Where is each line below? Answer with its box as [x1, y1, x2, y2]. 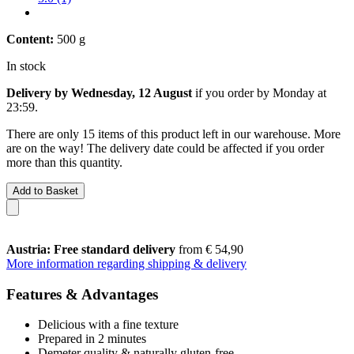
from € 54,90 [175, 242, 243, 256]
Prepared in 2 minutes [38, 332, 146, 346]
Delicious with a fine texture [38, 318, 179, 332]
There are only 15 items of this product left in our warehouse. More [6, 126, 341, 141]
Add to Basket [13, 184, 78, 197]
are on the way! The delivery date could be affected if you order [6, 141, 324, 155]
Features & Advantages [6, 285, 158, 303]
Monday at [273, 85, 326, 100]
